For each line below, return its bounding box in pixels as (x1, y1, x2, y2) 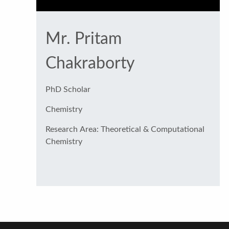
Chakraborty (45, 55, 135, 72)
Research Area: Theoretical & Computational (45, 125, 101, 133)
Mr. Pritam (45, 30, 122, 47)
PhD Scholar (45, 85, 90, 94)
